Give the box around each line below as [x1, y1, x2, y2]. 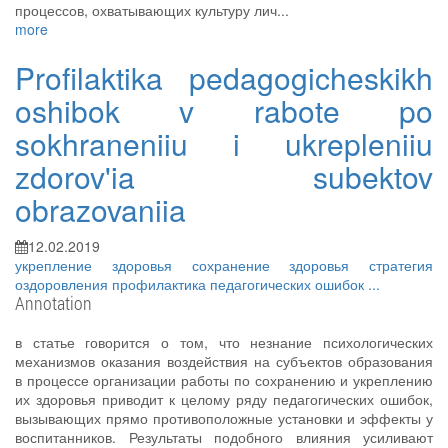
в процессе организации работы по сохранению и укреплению [15, 370, 433, 390]
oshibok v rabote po [15, 89, 433, 132]
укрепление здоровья [15, 255, 192, 275]
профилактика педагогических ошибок [112, 274, 368, 294]
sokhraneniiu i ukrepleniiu [15, 122, 433, 165]
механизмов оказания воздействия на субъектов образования [15, 351, 433, 371]
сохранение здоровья [191, 255, 369, 275]
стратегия [369, 255, 433, 275]
